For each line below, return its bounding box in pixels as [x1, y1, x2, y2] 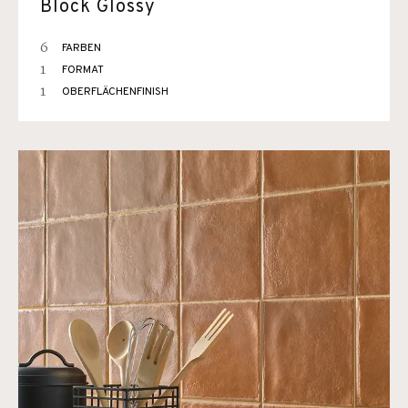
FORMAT [62, 63, 104, 77]
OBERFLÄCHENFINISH [62, 85, 168, 99]
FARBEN [62, 41, 101, 56]
